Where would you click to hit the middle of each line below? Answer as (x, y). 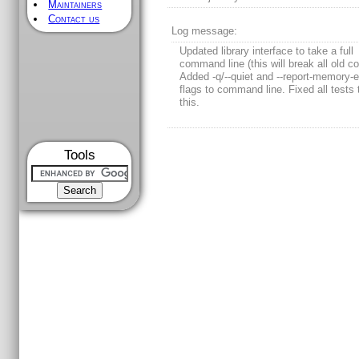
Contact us (74, 19)
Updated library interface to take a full (267, 51)
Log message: (205, 31)
